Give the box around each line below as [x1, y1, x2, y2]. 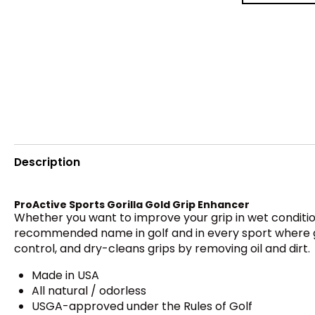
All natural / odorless [32, 283, 146, 300]
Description [14, 154, 80, 169]
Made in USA [32, 267, 99, 284]
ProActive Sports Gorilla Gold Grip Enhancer [14, 198, 250, 212]
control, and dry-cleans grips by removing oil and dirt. [14, 240, 310, 257]
